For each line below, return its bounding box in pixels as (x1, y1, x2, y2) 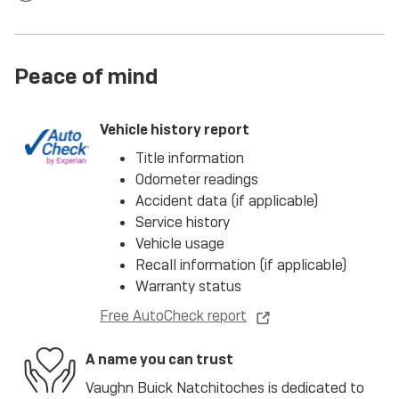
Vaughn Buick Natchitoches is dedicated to (85, 379, 364, 397)
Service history (135, 213, 230, 232)
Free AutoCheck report (100, 305, 247, 325)
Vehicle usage (135, 234, 224, 253)
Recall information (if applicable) (135, 256, 346, 274)
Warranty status (135, 277, 241, 296)
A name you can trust (85, 349, 233, 369)
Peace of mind (14, 62, 158, 90)
